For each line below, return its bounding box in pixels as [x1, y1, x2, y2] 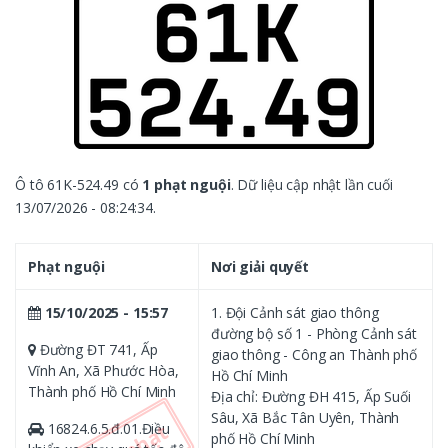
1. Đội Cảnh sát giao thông [211, 302, 379, 322]
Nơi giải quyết [211, 256, 310, 276]
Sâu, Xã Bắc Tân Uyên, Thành [211, 407, 400, 427]
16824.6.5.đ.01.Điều [43, 418, 171, 438]
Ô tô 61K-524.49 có [15, 174, 143, 194]
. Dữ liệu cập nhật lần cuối [230, 174, 393, 194]
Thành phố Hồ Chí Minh [28, 381, 177, 401]
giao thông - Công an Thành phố [211, 344, 417, 364]
